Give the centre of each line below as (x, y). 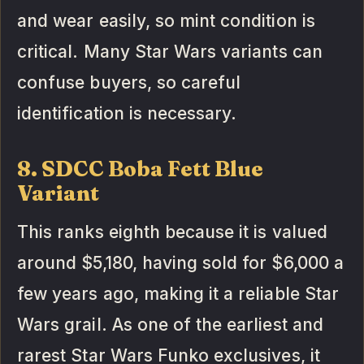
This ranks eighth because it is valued (172, 232)
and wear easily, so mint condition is (166, 20)
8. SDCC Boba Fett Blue (141, 169)
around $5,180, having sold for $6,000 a (180, 262)
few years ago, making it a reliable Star (178, 293)
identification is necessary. (127, 113)
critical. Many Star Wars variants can (170, 51)
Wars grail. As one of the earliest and (170, 324)
